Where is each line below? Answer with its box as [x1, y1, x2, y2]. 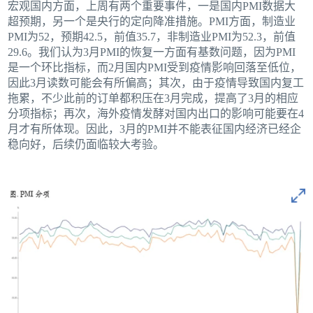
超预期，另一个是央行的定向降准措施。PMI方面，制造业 [8, 15, 296, 27]
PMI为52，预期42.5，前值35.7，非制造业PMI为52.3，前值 [8, 30, 296, 43]
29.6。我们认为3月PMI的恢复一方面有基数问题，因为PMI [8, 45, 296, 58]
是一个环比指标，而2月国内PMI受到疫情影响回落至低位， [8, 61, 302, 73]
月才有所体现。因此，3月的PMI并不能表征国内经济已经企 [8, 122, 302, 135]
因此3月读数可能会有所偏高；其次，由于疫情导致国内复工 [8, 76, 305, 89]
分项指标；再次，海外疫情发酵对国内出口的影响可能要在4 [8, 107, 305, 119]
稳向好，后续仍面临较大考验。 [8, 138, 165, 150]
